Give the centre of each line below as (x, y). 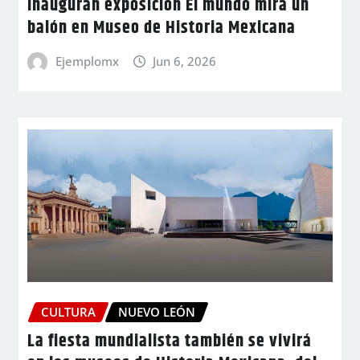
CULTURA (68, 312)
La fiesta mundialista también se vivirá (170, 341)
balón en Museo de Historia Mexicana (162, 28)
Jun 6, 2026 (185, 61)
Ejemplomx (87, 61)
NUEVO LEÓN (157, 312)
